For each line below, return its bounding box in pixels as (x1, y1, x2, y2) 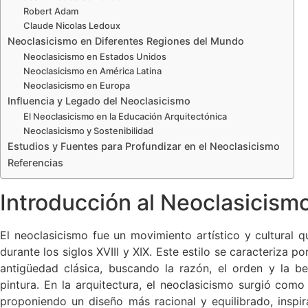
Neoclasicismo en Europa (23, 80, 130, 91)
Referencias (8, 157, 63, 169)
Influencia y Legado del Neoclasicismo (8, 95, 190, 107)
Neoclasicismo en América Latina (23, 65, 162, 77)
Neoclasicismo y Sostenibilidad (23, 125, 153, 137)
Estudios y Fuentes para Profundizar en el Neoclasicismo (8, 140, 280, 153)
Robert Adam (23, 5, 78, 17)
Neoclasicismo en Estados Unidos (23, 51, 166, 63)
